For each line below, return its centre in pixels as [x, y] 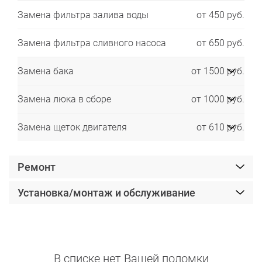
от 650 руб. [220, 43]
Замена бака [46, 71]
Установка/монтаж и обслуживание [106, 193]
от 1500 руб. [218, 71]
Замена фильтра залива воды [83, 15]
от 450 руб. [220, 15]
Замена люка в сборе [64, 99]
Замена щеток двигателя [72, 127]
